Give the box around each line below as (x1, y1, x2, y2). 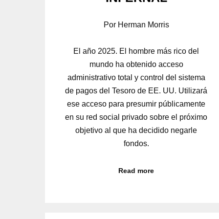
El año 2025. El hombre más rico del (73, 47, 199, 56)
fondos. (123, 139, 149, 148)
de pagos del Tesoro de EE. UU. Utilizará (65, 87, 208, 95)
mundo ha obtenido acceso (89, 60, 183, 69)
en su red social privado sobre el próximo (65, 113, 208, 122)
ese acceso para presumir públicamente (67, 100, 206, 109)
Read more (118, 166, 154, 175)
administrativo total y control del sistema (67, 73, 205, 82)
